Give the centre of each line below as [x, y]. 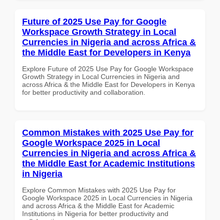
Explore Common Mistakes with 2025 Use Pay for [99, 190]
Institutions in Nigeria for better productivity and [95, 213]
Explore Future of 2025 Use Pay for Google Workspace [108, 69]
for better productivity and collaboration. [84, 92]
